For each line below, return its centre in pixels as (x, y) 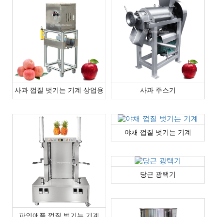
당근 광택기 (158, 174)
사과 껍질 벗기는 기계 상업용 (59, 90)
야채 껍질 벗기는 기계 (158, 132)
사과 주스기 (158, 90)
